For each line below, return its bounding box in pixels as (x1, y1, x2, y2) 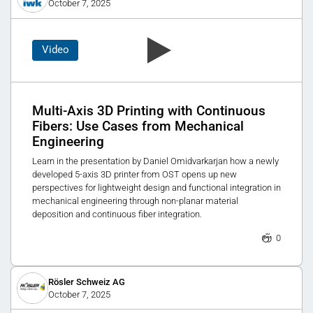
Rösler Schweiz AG (48, 276, 125, 287)
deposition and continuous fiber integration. (32, 209, 202, 220)
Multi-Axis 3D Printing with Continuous (32, 103, 265, 119)
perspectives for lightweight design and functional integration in (32, 182, 281, 194)
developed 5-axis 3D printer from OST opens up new (32, 169, 237, 180)
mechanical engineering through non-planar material (32, 196, 238, 207)
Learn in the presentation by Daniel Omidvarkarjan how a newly (32, 156, 279, 167)
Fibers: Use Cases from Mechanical (32, 118, 244, 134)
